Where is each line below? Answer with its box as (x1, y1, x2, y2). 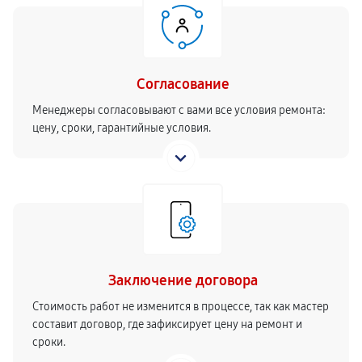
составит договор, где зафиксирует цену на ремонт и (32, 318, 302, 331)
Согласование (136, 75, 229, 93)
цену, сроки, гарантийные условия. (32, 121, 211, 135)
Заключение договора (107, 271, 258, 289)
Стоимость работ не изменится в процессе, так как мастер (32, 300, 329, 314)
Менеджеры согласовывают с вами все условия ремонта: (32, 103, 326, 117)
